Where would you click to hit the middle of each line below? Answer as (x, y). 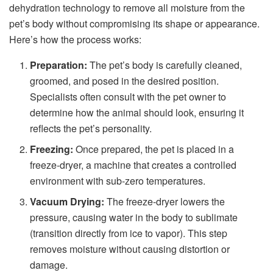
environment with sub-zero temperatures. (118, 181)
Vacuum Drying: (67, 202)
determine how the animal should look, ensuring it (137, 113)
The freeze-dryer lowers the (165, 202)
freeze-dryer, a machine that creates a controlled (133, 165)
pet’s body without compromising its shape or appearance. (134, 24)
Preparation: (59, 65)
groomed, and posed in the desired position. (125, 81)
